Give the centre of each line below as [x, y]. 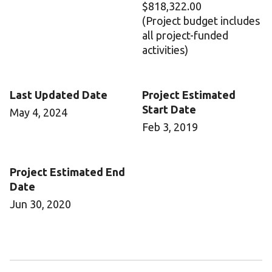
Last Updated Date [59, 95]
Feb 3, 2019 [170, 127]
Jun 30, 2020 [40, 204]
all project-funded [185, 36]
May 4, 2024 [39, 113]
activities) [165, 50]
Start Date [169, 110]
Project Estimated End [67, 172]
